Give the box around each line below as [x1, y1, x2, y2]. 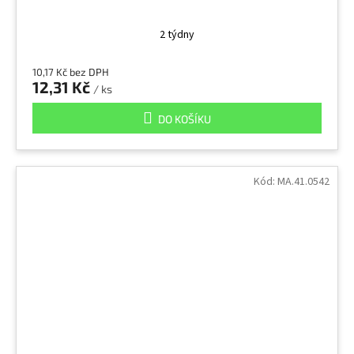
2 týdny [160, 26, 194, 43]
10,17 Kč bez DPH [32, 65, 109, 78]
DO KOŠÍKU [158, 111, 211, 126]
